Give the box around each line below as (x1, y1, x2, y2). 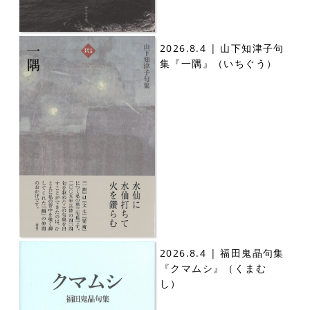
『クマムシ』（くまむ (160, 262, 266, 275)
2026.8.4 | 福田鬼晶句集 (160, 246, 284, 260)
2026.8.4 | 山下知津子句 (160, 41, 284, 55)
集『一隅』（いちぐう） (160, 56, 277, 70)
